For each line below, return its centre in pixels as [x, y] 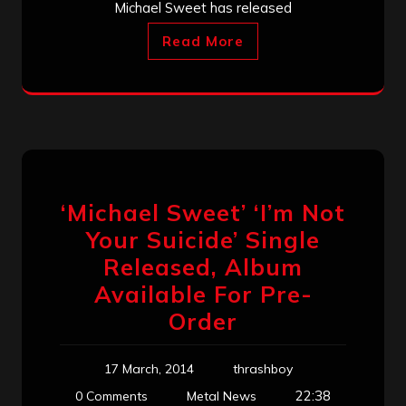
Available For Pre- [203, 294]
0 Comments [111, 396]
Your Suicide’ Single [203, 239]
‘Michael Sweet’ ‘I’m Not [203, 212]
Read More [203, 41]
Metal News [222, 396]
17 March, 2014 [149, 368]
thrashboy [263, 368]
